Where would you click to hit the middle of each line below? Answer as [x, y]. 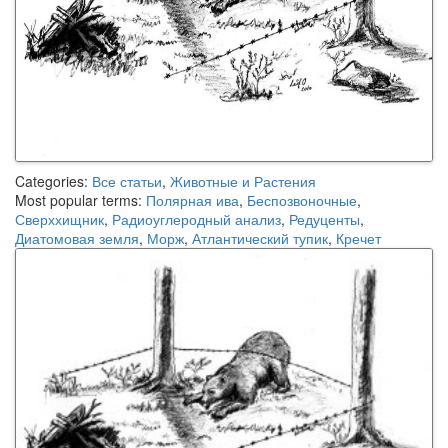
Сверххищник [59, 218]
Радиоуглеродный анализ [196, 218]
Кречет [358, 237]
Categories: [53, 180]
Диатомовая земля [77, 237]
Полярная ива [192, 199]
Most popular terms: [80, 199]
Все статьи [127, 180]
